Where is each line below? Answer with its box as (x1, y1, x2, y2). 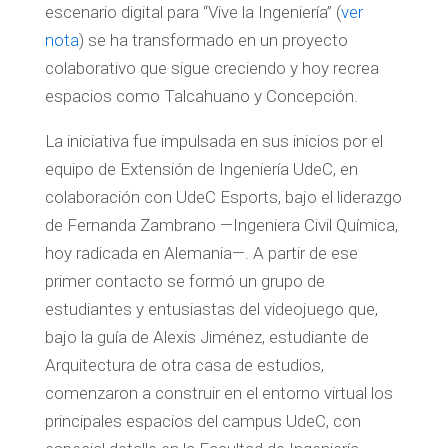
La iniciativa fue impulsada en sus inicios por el (44, 130, 383, 151)
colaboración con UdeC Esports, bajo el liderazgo (44, 186, 402, 207)
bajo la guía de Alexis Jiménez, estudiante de (44, 326, 369, 347)
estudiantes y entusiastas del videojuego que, (44, 298, 378, 319)
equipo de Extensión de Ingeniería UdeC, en (44, 158, 358, 179)
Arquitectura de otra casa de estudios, (44, 354, 324, 375)
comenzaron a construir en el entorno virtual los (44, 382, 393, 403)
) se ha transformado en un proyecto (78, 29, 348, 50)
